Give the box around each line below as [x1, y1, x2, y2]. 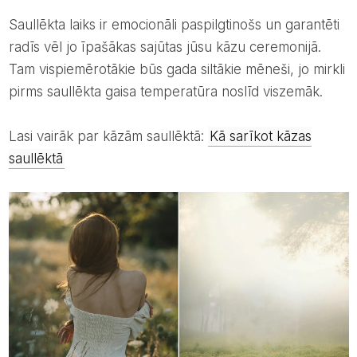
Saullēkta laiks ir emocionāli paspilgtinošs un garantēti [8, 17, 18, 33]
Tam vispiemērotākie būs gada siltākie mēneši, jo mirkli [8, 61, 345, 78]
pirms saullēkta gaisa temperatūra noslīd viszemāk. [8, 84, 323, 100]
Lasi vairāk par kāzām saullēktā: [16, 128, 208, 145]
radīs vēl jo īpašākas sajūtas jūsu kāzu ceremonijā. [8, 39, 321, 56]
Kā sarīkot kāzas [209, 128, 312, 145]
